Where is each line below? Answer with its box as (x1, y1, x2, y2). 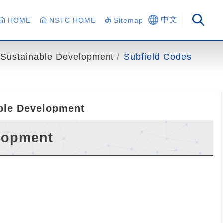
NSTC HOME (49, 16, 96, 24)
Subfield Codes (124, 52, 192, 62)
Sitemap (114, 16, 143, 24)
